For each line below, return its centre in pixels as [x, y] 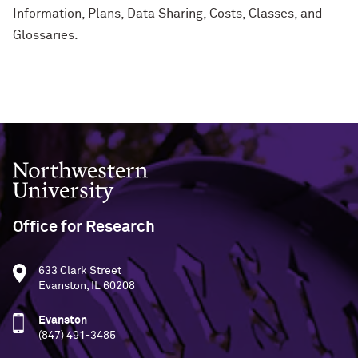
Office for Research [84, 227]
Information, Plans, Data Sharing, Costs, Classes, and [168, 14]
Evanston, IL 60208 [87, 286]
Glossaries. [46, 35]
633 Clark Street [80, 271]
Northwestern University [77, 168]
